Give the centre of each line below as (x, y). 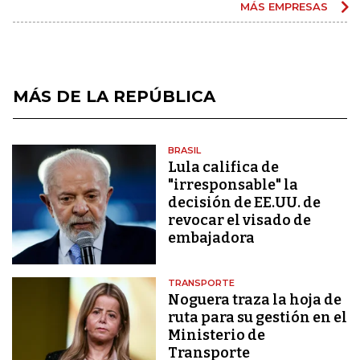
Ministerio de (217, 335)
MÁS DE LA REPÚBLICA (114, 96)
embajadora (212, 237)
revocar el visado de (240, 220)
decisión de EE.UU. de (245, 202)
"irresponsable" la (233, 184)
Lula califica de (224, 167)
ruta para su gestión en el (258, 318)
